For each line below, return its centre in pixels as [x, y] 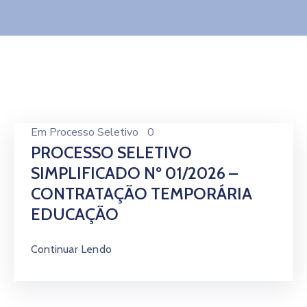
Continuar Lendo [71, 249]
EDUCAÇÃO [75, 214]
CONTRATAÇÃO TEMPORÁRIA [142, 194]
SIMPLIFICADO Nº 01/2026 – [134, 173]
